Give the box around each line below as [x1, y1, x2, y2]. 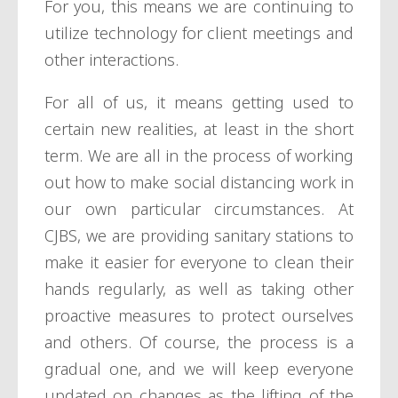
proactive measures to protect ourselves [44, 305, 354, 327]
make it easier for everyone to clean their [44, 251, 354, 274]
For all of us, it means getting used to [44, 92, 354, 114]
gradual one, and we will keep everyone [44, 358, 354, 380]
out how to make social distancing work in [44, 171, 354, 194]
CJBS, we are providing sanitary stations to [44, 225, 354, 247]
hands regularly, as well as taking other [44, 278, 354, 300]
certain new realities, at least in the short [44, 118, 354, 140]
